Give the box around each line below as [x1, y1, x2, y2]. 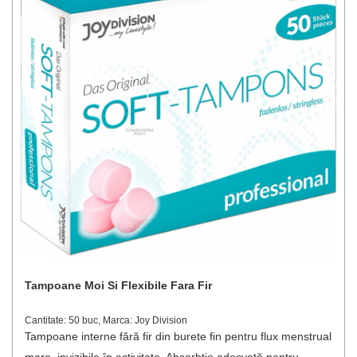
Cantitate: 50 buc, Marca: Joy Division [25, 315, 187, 326]
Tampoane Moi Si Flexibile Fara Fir [25, 279, 212, 292]
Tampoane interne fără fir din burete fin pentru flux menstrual [25, 330, 331, 343]
